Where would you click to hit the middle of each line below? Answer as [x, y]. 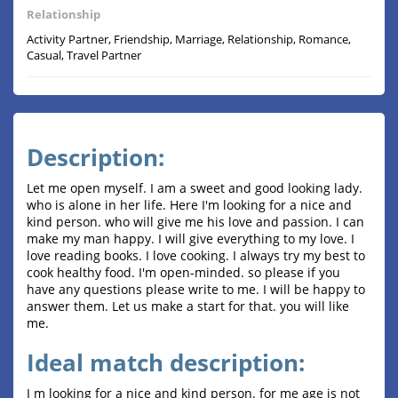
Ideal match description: [166, 363]
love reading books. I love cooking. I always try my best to [196, 256]
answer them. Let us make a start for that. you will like [188, 306]
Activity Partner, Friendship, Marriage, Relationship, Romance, [189, 40]
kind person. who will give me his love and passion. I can [195, 222]
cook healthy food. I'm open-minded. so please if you [183, 273]
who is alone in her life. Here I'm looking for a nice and [189, 205]
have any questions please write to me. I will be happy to [196, 290]
